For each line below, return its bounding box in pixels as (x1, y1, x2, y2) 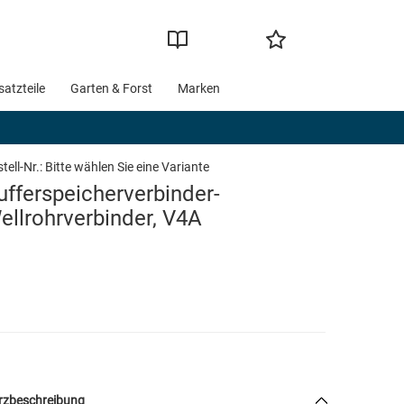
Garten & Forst (70, 81, 152, 96)
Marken (178, 81, 220, 96)
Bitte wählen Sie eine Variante (45, 160, 209, 174)
